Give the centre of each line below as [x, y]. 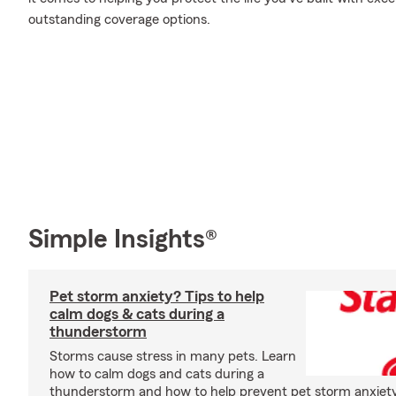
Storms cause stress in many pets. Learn [173, 356]
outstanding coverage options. [119, 19]
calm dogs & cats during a [137, 313]
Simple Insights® [123, 239]
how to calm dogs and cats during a [157, 373]
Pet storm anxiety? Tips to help [157, 296]
